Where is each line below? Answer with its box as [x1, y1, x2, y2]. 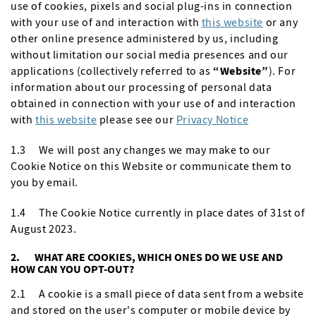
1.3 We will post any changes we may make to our [11, 142, 271, 157]
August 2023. [11, 221, 77, 236]
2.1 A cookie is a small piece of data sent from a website [11, 286, 304, 300]
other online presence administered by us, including [11, 31, 279, 45]
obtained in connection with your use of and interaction [11, 96, 297, 110]
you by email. [11, 175, 78, 189]
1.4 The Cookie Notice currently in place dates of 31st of [11, 205, 305, 219]
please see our [97, 112, 176, 126]
